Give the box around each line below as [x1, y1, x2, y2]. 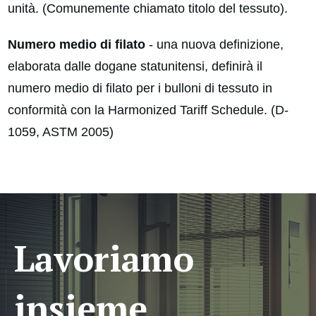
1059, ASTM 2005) [8, 125, 114, 140]
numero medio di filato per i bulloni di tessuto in [8, 81, 272, 96]
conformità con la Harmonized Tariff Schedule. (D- [8, 103, 288, 118]
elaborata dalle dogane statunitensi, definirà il [8, 59, 262, 74]
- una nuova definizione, [145, 37, 284, 52]
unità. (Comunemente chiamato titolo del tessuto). [8, 1, 288, 16]
